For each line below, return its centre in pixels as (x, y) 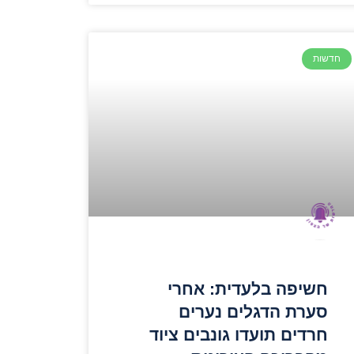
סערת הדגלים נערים (254, 311)
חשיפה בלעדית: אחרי (248, 288)
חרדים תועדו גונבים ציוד (239, 334)
